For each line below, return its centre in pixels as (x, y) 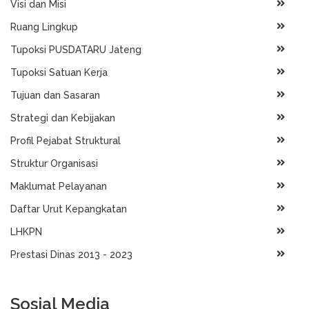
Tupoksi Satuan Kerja (59, 72)
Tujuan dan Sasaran (55, 95)
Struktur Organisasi (54, 163)
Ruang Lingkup (44, 27)
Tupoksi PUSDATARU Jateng (76, 50)
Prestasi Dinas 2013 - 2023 (71, 255)
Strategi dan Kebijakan (63, 118)
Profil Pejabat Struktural (66, 141)
